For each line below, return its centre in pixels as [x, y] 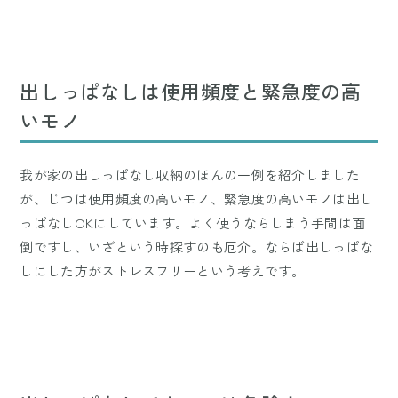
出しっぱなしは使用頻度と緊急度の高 [191, 91]
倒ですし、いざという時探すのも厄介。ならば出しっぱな [197, 247]
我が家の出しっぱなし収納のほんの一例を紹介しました [190, 175]
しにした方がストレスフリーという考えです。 [163, 271]
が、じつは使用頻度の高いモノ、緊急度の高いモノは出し [197, 199]
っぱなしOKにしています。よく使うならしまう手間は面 [193, 223]
